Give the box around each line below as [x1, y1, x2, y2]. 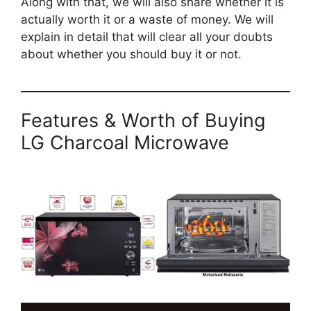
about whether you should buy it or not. [21, 47, 242, 61]
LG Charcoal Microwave [21, 131, 229, 155]
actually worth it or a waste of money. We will [21, 12, 274, 26]
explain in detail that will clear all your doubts [21, 29, 273, 44]
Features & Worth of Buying [21, 109, 265, 133]
